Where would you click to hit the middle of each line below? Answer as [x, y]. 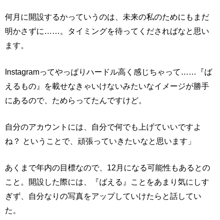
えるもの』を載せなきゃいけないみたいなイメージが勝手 [107, 86]
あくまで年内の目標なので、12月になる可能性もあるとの [108, 167]
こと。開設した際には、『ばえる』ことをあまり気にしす [107, 182]
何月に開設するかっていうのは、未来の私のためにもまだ [107, 17]
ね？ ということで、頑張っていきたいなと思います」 [100, 141]
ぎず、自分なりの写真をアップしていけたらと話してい [103, 196]
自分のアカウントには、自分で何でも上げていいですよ [103, 127]
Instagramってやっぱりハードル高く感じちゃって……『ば [109, 72]
